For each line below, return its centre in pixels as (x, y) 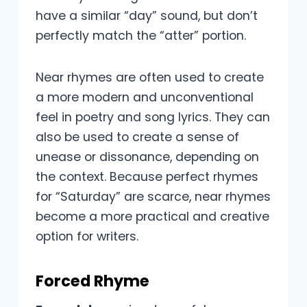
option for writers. (87, 237)
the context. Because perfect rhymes (147, 177)
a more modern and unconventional (145, 98)
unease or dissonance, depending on (147, 157)
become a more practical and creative (152, 217)
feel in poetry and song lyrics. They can (153, 118)
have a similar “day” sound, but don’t (147, 16)
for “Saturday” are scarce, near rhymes (153, 197)
